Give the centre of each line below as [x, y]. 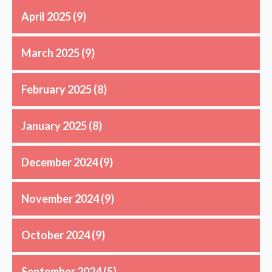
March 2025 [50, 53]
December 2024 [59, 162]
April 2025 [46, 16]
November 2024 [60, 198]
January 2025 [54, 125]
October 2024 [56, 235]
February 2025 [56, 89]
